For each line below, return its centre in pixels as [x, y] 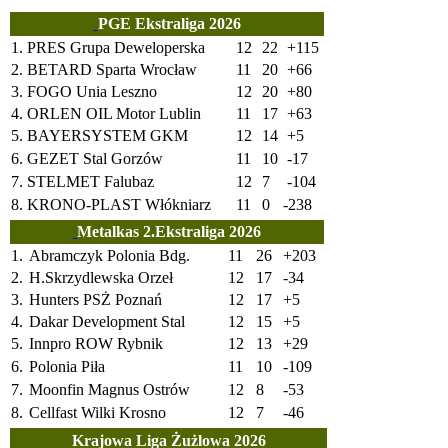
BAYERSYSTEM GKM [107, 135]
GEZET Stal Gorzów [95, 158]
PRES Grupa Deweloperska [116, 47]
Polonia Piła [67, 366]
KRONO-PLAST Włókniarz [119, 204]
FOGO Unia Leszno [92, 91]
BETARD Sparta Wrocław [112, 69]
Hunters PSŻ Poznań [95, 299]
